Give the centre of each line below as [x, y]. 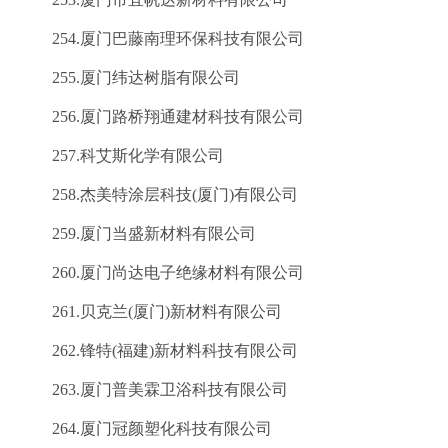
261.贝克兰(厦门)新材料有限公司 [151, 311]
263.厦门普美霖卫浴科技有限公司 [154, 389]
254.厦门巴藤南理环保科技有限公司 [162, 38]
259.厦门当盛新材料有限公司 [138, 233]
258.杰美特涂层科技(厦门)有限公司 [159, 194]
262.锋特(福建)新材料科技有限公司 [159, 350]
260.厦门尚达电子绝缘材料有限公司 [162, 272]
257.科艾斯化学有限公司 [122, 155]
